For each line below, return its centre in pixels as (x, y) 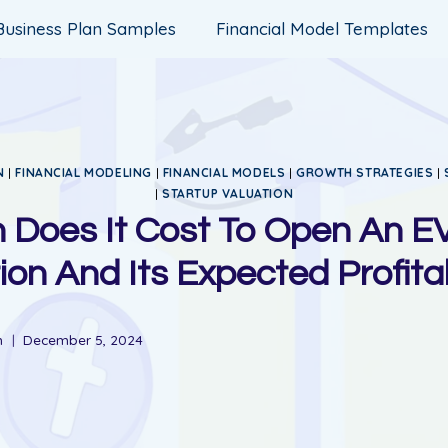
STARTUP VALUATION (228, 194)
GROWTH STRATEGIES (365, 173)
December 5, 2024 (83, 339)
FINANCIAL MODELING (84, 173)
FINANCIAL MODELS (224, 173)
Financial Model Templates (322, 28)
